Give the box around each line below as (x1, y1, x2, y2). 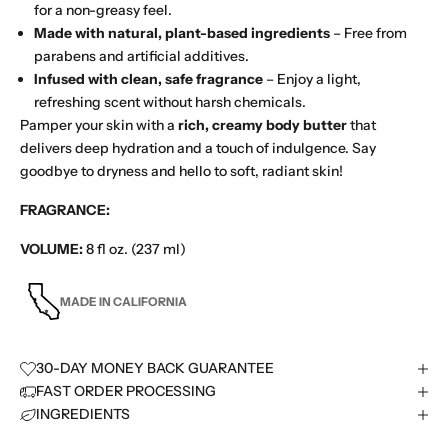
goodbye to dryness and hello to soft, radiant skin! (20, 162, 343, 181)
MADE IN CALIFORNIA (60, 294, 187, 310)
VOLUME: (20, 240, 83, 259)
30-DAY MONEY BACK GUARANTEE (36, 359, 274, 378)
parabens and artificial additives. (34, 47, 249, 66)
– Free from (330, 24, 407, 43)
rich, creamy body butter (178, 116, 347, 135)
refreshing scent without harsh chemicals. (34, 93, 306, 112)
